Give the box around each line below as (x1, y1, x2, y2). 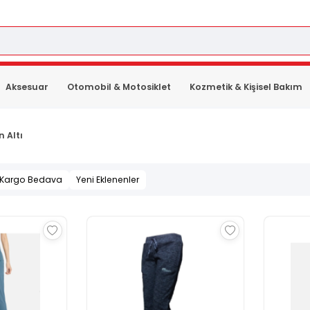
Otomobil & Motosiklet (67, 80, 172, 93)
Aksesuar (5, 80, 48, 93)
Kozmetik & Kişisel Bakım (190, 80, 303, 93)
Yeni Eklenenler (75, 173, 139, 185)
